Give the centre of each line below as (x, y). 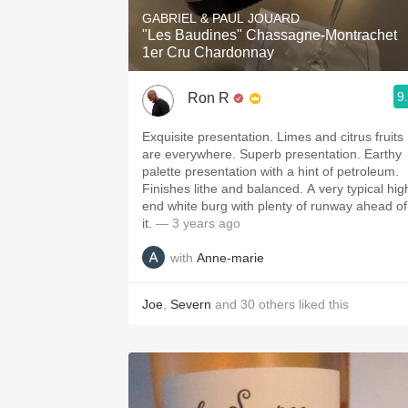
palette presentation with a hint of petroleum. (270, 171)
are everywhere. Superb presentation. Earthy (272, 154)
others (277, 304)
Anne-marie (230, 257)
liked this (322, 304)
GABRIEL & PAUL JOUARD (221, 18)
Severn (191, 304)
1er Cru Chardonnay (208, 52)
